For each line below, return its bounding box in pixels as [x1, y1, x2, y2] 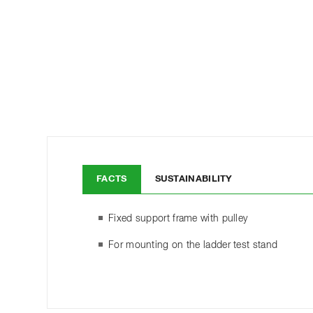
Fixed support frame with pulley [108, 213, 248, 224]
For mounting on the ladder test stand [108, 240, 278, 250]
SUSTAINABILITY [154, 174, 233, 184]
